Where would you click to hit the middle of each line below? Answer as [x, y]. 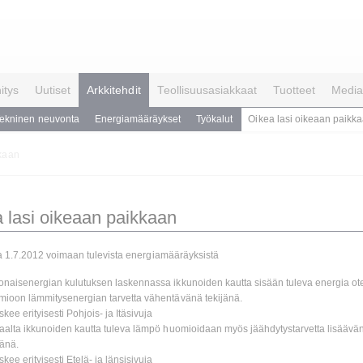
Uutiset [53, 90]
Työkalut [215, 119]
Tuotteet [295, 90]
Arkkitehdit [114, 90]
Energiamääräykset [138, 119]
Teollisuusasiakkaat [207, 90]
